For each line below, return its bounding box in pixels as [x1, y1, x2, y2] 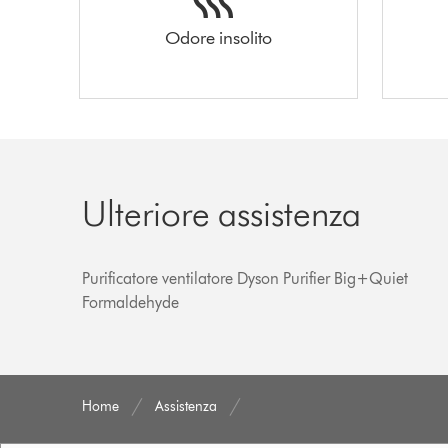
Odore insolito [164, 26, 272, 49]
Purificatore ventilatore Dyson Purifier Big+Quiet [82, 268, 409, 288]
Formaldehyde [82, 292, 180, 312]
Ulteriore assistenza [82, 190, 362, 235]
